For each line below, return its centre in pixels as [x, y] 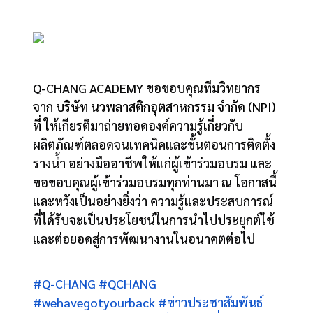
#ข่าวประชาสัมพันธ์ [211, 302]
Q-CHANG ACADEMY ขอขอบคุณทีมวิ [130, 87]
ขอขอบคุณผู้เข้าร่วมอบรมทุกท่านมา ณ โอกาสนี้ [155, 182]
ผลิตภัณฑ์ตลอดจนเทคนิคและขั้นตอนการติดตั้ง [154, 144]
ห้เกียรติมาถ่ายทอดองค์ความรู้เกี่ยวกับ [147, 125]
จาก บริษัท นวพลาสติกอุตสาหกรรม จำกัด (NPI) [155, 106]
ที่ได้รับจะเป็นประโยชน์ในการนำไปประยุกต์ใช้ [154, 219]
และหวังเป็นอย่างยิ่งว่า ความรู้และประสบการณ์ [153, 201]
